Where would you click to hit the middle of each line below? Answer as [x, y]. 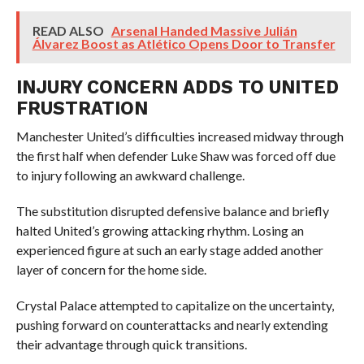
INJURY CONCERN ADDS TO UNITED [177, 87]
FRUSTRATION [82, 108]
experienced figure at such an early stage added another [169, 250]
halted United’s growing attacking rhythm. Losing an [160, 230]
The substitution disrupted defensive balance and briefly [172, 211]
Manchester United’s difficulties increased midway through [180, 136]
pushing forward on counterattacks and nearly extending [172, 325]
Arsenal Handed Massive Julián [204, 30]
